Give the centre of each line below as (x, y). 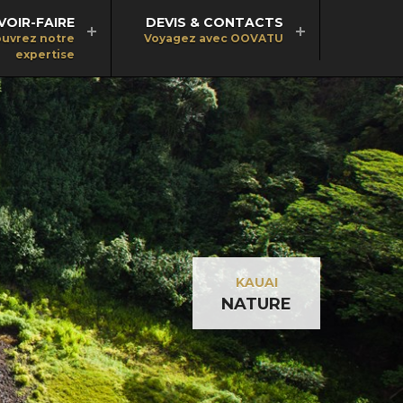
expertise (45, 54)
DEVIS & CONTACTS (215, 22)
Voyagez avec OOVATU (214, 38)
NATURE (256, 304)
